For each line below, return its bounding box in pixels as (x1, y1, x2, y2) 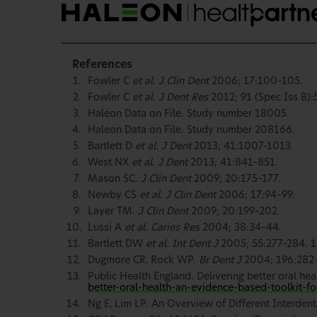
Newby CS (88, 190, 139, 200)
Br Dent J (199, 255, 244, 265)
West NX (88, 157, 132, 168)
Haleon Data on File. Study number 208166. (88, 125, 295, 135)
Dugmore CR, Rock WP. (88, 255, 199, 265)
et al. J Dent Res (132, 92, 208, 103)
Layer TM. (88, 206, 138, 217)
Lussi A (88, 222, 125, 233)
